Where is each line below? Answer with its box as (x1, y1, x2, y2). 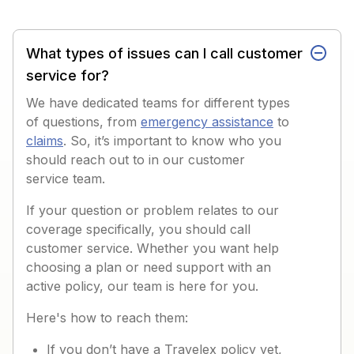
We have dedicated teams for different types (26, 94, 290, 111)
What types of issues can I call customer (26, 44, 303, 62)
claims (26, 132, 63, 149)
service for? (26, 66, 109, 84)
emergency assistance (141, 113, 273, 130)
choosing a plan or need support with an (26, 258, 271, 275)
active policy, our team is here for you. (26, 277, 258, 294)
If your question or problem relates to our (26, 201, 279, 218)
